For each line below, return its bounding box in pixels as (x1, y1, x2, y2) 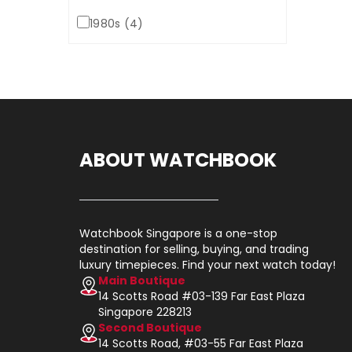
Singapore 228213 (98, 304, 192, 320)
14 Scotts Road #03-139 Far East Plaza (98, 288, 305, 304)
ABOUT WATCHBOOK (79, 147, 277, 173)
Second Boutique (98, 320, 202, 335)
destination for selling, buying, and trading (79, 241, 309, 257)
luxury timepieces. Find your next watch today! (79, 257, 335, 273)
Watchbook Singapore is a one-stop (79, 225, 277, 241)
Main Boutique (98, 273, 185, 288)
